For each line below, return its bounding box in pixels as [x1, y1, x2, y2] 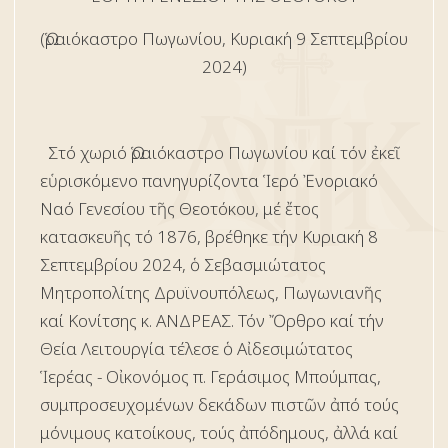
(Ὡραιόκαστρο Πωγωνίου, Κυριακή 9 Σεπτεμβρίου [40, 26, 408, 50]
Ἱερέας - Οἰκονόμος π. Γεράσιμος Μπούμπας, [40, 364, 381, 388]
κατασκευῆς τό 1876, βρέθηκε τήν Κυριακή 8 [40, 224, 378, 248]
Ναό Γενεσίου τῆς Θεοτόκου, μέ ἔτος [40, 196, 319, 220]
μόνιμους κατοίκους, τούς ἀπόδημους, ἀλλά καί [40, 420, 398, 444]
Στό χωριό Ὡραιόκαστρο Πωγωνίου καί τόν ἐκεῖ [40, 140, 400, 164]
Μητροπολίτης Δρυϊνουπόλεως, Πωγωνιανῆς [40, 280, 382, 304]
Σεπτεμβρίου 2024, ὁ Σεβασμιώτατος [40, 252, 326, 276]
